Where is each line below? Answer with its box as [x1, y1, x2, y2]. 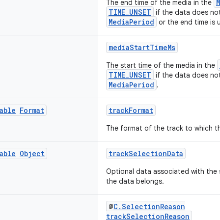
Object [20, 149, 45, 158]
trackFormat [109, 106, 153, 115]
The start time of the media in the [106, 61, 217, 70]
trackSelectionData [109, 149, 183, 158]
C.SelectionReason [113, 202, 185, 211]
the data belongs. [106, 177, 164, 186]
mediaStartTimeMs [109, 43, 175, 52]
